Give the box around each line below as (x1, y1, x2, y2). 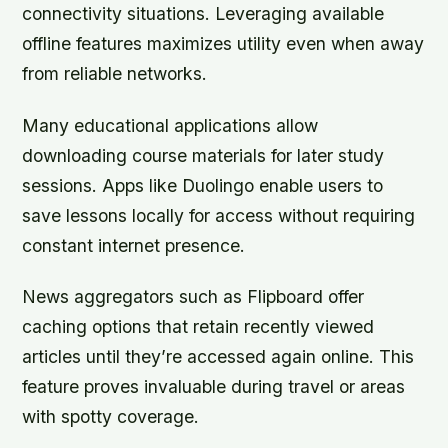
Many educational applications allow (22, 114, 319, 136)
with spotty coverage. (22, 405, 200, 427)
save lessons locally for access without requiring (22, 204, 416, 226)
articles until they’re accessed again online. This (22, 345, 415, 367)
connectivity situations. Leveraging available (22, 3, 385, 25)
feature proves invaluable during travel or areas (22, 375, 406, 397)
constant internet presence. (22, 234, 246, 256)
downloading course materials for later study (22, 144, 385, 166)
